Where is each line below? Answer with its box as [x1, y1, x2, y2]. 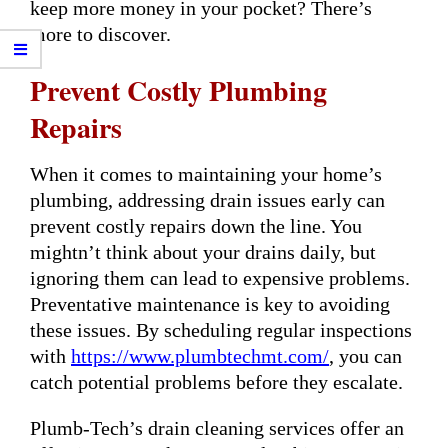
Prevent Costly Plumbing [30, 69, 327, 111]
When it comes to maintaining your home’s [30, 162, 382, 185]
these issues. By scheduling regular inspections [30, 318, 412, 341]
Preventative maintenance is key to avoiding [30, 292, 390, 315]
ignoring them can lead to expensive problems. [30, 266, 410, 289]
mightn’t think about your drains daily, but [30, 240, 376, 263]
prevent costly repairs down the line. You [30, 214, 362, 237]
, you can [329, 344, 402, 367]
